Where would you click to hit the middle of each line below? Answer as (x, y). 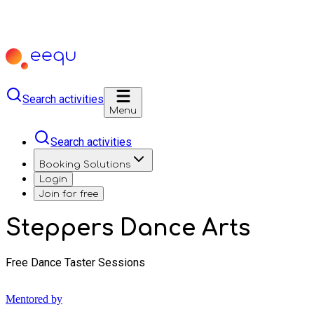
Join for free (69, 194)
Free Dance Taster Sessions (75, 262)
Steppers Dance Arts (128, 228)
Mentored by (34, 299)
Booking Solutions (85, 164)
